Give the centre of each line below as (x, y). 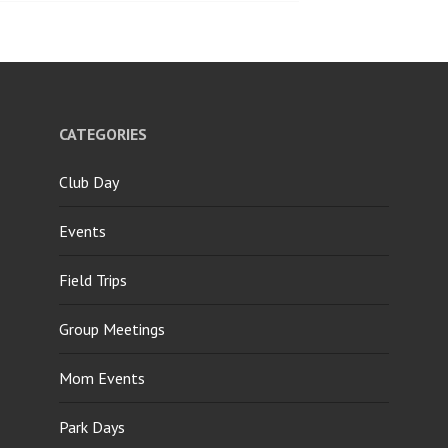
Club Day (89, 181)
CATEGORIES (103, 133)
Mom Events (102, 377)
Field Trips (93, 279)
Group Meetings (112, 328)
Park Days (92, 426)
